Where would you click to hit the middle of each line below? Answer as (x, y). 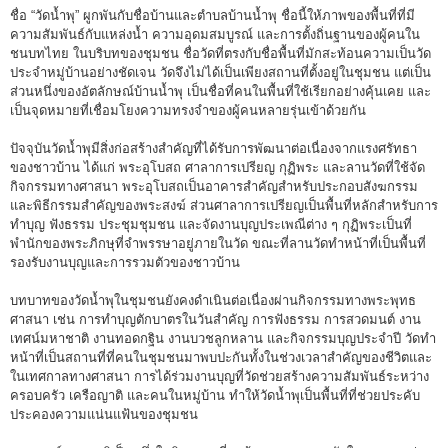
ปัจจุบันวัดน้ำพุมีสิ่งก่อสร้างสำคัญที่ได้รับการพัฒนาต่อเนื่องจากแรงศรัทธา (213, 149)
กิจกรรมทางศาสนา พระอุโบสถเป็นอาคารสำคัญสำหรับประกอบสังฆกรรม (214, 187)
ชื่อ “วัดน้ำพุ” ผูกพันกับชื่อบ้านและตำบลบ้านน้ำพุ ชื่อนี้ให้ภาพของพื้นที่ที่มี (212, 16)
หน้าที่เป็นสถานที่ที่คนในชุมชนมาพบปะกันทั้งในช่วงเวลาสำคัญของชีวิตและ (221, 358)
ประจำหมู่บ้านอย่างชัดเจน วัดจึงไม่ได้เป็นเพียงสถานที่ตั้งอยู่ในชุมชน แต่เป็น (220, 73)
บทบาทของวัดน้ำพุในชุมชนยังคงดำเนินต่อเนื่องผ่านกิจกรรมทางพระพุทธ (213, 301)
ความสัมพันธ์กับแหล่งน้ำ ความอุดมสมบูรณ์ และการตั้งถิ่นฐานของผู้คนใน (215, 35)
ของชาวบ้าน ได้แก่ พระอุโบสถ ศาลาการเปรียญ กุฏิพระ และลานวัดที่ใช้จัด (217, 168)
